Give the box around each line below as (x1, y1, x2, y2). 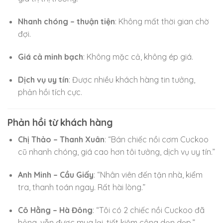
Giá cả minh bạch (17, 51, 83, 62)
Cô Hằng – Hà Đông (17, 205, 93, 215)
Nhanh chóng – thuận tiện (17, 16, 115, 26)
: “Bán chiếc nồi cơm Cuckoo (104, 134, 209, 144)
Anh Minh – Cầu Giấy (17, 169, 94, 180)
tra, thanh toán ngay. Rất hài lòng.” (17, 182, 145, 192)
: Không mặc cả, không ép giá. (83, 51, 193, 62)
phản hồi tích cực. (17, 87, 82, 97)
